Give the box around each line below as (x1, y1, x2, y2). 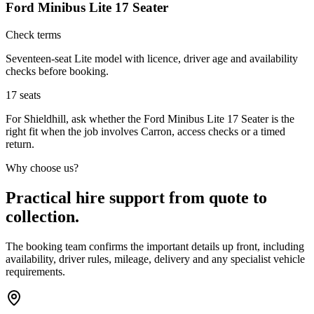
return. (6, 137, 34, 150)
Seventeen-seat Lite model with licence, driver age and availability (6, 52, 298, 64)
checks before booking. (6, 64, 109, 77)
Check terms (6, 28, 61, 41)
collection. (6, 207, 79, 226)
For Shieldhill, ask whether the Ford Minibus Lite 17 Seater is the (6, 112, 294, 125)
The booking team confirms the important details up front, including (6, 240, 304, 252)
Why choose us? (6, 161, 78, 174)
